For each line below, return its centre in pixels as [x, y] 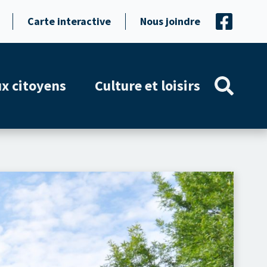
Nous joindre [170, 21]
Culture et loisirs [148, 86]
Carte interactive [69, 21]
